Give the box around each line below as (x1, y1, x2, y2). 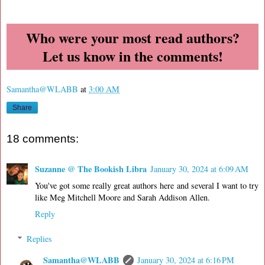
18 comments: (7, 132, 79, 145)
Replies (27, 232, 53, 244)
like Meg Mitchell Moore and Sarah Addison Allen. (35, 192, 210, 203)
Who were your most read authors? (25, 27, 240, 48)
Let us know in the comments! (42, 45, 223, 66)
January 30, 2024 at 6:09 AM (150, 163, 248, 175)
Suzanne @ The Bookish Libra (35, 163, 147, 176)
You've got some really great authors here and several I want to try (35, 180, 258, 192)
